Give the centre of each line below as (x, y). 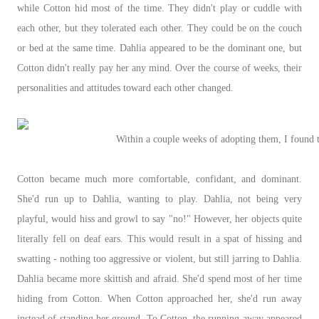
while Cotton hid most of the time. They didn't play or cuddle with (159, 8)
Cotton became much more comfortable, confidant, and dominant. (159, 179)
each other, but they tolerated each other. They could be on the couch (159, 28)
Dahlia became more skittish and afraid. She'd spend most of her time (159, 278)
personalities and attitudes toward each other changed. (127, 88)
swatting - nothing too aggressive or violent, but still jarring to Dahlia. (159, 258)
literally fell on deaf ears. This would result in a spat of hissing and (159, 239)
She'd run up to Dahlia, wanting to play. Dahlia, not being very (159, 199)
